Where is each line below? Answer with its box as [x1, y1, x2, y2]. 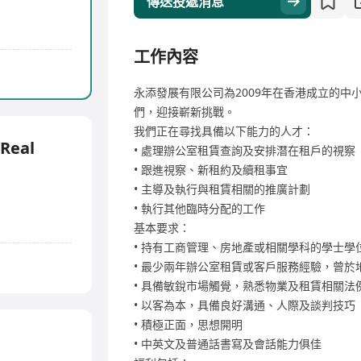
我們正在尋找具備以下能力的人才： [134, 123, 314, 139]
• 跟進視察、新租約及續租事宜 [134, 162, 288, 177]
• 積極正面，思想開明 [134, 317, 243, 332]
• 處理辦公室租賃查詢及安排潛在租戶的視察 [134, 143, 355, 158]
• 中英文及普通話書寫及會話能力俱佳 [134, 336, 322, 351]
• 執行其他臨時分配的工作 [134, 201, 265, 216]
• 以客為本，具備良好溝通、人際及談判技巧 [134, 297, 355, 313]
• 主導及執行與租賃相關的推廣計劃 [134, 181, 310, 197]
